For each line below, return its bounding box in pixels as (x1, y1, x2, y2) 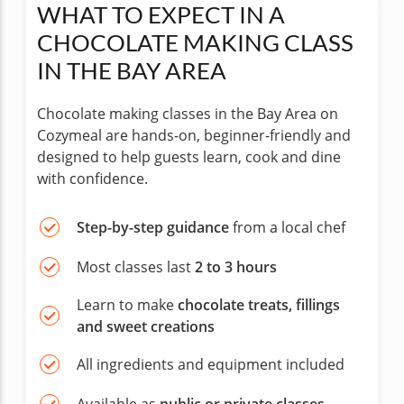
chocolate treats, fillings (178, 295, 340, 315)
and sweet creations (77, 317, 215, 336)
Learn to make (77, 295, 178, 315)
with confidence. (37, 169, 148, 188)
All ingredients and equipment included (77, 354, 344, 374)
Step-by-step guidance (77, 217, 229, 237)
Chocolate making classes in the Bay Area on (37, 104, 338, 124)
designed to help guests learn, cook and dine (37, 147, 341, 167)
